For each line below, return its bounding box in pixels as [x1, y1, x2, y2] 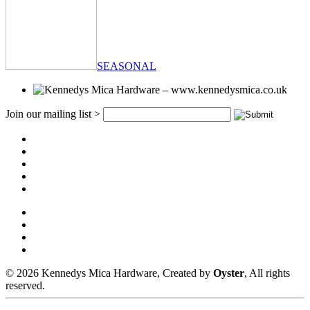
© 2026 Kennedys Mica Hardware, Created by [6, 267, 213, 279]
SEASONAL [97, 60, 156, 72]
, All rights [244, 267, 290, 279]
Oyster [213, 267, 244, 279]
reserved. [6, 280, 45, 291]
